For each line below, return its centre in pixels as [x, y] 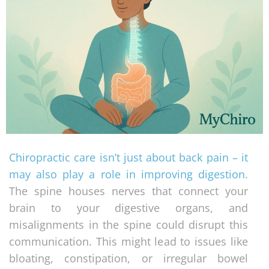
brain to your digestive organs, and [128, 207]
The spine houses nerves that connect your [128, 191]
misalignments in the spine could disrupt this [128, 224]
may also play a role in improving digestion [127, 174]
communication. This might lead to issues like [128, 241]
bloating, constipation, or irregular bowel [128, 258]
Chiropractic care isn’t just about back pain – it [128, 157]
